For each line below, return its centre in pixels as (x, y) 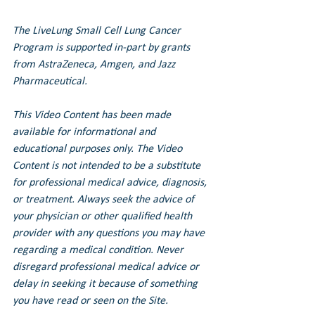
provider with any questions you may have (110, 233)
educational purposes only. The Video (99, 149)
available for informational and (85, 132)
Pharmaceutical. (50, 81)
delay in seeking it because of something (107, 284)
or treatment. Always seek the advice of (105, 199)
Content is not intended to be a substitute (108, 166)
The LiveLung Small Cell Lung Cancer (98, 31)
